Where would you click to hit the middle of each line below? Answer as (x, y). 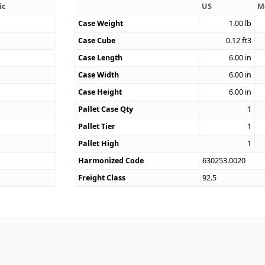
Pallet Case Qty (106, 109)
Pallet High (99, 144)
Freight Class (102, 178)
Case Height (100, 92)
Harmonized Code (111, 161)
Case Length (101, 58)
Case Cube (97, 41)
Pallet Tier (97, 127)
